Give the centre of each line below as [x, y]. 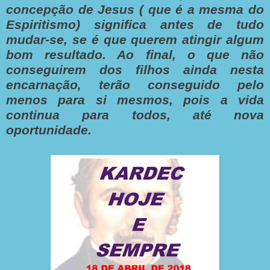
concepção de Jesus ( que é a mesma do [135, 9]
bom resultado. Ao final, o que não [135, 55]
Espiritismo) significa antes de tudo [135, 24]
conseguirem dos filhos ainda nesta [135, 70]
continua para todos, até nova [135, 115]
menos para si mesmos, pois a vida [135, 100]
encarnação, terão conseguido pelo [135, 85]
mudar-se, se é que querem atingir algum [135, 39]
